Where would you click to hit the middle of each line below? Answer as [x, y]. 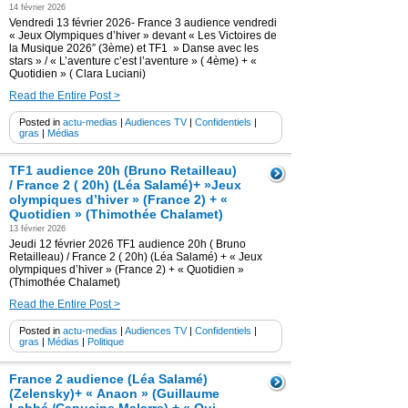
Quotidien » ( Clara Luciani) [77, 74]
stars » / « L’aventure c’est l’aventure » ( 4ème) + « [133, 61]
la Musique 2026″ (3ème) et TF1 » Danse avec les [134, 48]
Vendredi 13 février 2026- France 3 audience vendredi [143, 23]
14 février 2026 [37, 7]
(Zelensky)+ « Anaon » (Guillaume [114, 393]
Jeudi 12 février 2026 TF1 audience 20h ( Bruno [127, 244]
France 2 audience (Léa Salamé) [108, 379]
